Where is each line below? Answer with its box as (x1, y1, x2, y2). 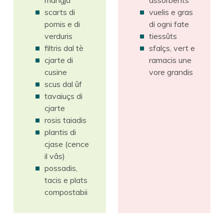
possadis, (44, 162, 77, 173)
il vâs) (44, 150, 65, 161)
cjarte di (44, 54, 73, 65)
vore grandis (149, 66, 193, 77)
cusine (44, 66, 67, 77)
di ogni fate (149, 18, 189, 29)
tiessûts (149, 30, 177, 41)
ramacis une (149, 54, 191, 65)
